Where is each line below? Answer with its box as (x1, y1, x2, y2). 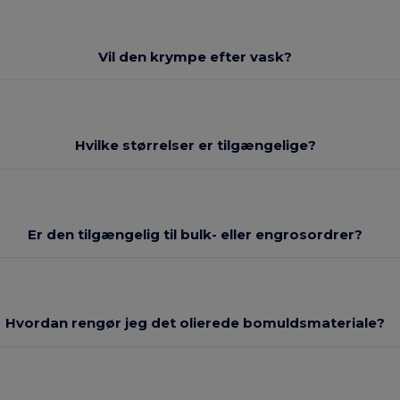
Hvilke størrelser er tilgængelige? (74, 137, 316, 154)
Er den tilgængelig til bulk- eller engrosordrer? (28, 225, 363, 243)
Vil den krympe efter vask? (98, 47, 293, 65)
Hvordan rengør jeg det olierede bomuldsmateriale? (5, 314, 386, 332)
